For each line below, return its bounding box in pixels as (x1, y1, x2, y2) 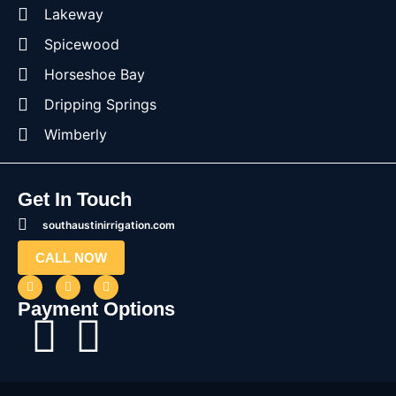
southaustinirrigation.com (42, 217, 175, 232)
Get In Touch (18, 187, 132, 210)
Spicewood (44, 34, 119, 53)
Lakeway (44, 4, 103, 23)
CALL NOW (35, 249, 107, 265)
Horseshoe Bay (44, 65, 145, 83)
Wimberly (44, 125, 107, 143)
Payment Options (18, 297, 175, 320)
